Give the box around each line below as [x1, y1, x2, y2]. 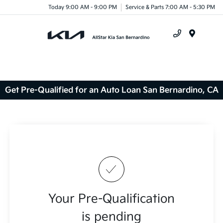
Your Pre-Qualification [48, 192, 175, 207]
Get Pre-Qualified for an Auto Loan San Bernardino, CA [4, 85, 219, 95]
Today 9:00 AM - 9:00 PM [48, 3, 117, 10]
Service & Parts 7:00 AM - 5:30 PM [125, 3, 215, 10]
